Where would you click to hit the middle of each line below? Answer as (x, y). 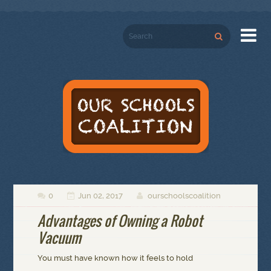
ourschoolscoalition (184, 196)
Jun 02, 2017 (101, 196)
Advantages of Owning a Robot (120, 221)
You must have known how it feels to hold (116, 258)
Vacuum (60, 238)
